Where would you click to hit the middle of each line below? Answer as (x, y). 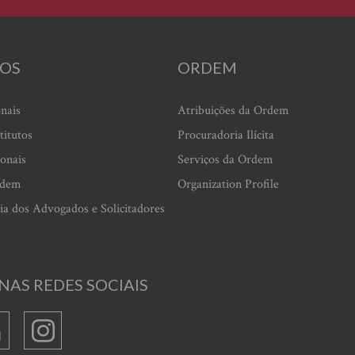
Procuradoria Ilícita (226, 135)
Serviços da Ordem (225, 160)
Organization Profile (228, 184)
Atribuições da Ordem (233, 111)
